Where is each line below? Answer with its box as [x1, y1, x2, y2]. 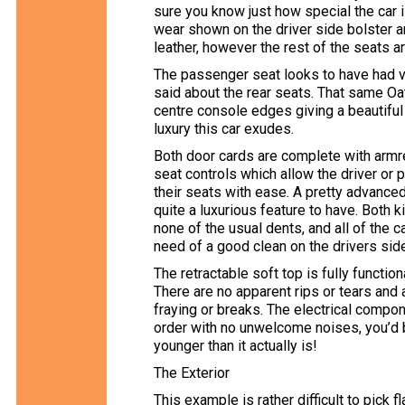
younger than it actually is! [154, 337, 317, 354]
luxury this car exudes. [154, 120, 294, 137]
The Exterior [154, 364, 230, 381]
